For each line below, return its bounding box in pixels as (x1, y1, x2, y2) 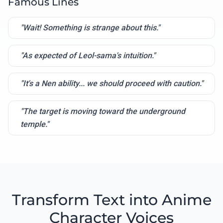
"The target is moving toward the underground (20, 107, 185, 116)
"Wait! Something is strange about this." (20, 23, 160, 33)
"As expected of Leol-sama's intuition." (20, 51, 155, 61)
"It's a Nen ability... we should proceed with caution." (20, 79, 203, 89)
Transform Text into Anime (11, 191, 212, 210)
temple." (20, 119, 49, 129)
